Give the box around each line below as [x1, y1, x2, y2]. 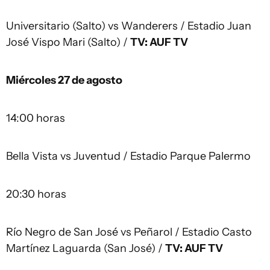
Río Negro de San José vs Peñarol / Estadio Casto [6, 225, 252, 239]
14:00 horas [6, 111, 65, 125]
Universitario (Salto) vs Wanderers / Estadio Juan [6, 19, 251, 33]
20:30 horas [6, 187, 66, 201]
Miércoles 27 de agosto [6, 74, 122, 87]
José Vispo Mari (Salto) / [6, 36, 130, 49]
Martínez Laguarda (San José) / [6, 242, 165, 255]
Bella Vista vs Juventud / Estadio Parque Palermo [6, 149, 251, 163]
